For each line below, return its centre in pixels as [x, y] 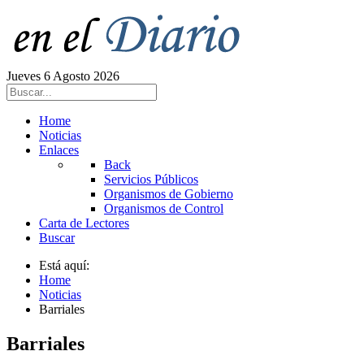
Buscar [57, 238]
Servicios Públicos [151, 179]
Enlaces [59, 150]
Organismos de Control [164, 208]
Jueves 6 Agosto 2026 [63, 76]
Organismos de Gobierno [169, 194]
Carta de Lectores [84, 223]
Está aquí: [67, 265]
